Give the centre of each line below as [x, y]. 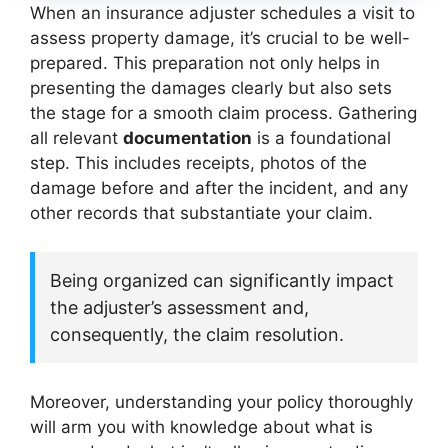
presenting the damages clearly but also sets [211, 88]
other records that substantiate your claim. [201, 213]
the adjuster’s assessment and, [179, 307]
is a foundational [321, 138]
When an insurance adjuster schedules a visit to [222, 13]
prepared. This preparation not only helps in [205, 63]
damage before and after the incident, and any [219, 188]
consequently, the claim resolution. [197, 334]
